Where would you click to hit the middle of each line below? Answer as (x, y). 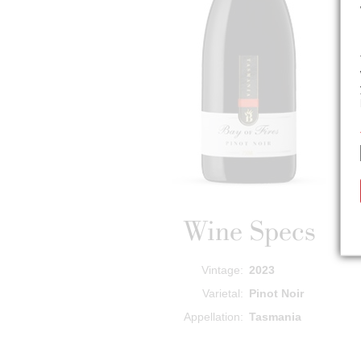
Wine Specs (249, 230)
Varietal (222, 293)
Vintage (221, 270)
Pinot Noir (277, 293)
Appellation (212, 316)
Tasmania (276, 316)
